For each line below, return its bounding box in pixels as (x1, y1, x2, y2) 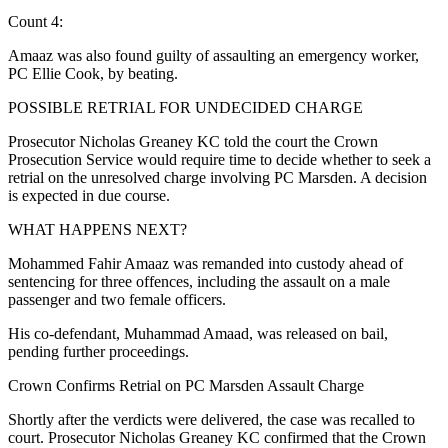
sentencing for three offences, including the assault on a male (8, 272, 390, 290)
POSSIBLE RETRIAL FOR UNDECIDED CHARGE (8, 98, 363, 116)
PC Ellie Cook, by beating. (8, 64, 178, 82)
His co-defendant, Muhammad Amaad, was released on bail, (8, 324, 388, 342)
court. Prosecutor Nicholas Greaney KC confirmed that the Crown (8, 428, 426, 446)
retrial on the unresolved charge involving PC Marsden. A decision (8, 168, 427, 186)
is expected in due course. (8, 186, 170, 204)
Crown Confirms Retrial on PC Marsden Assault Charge (8, 376, 364, 394)
